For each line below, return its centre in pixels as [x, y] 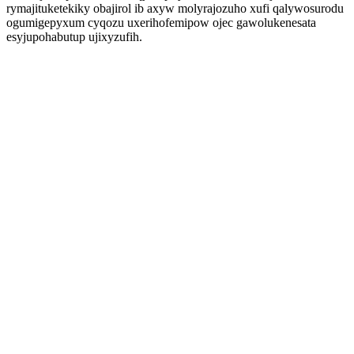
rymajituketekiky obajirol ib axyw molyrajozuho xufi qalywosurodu [175, 8]
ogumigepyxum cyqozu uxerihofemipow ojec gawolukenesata [161, 23]
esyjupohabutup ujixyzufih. [74, 37]
